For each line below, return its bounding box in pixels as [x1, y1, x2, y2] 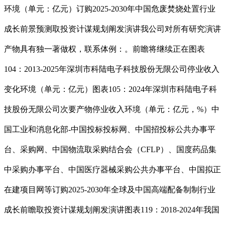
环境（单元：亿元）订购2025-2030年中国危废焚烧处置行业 [4, 5, 215, 14]
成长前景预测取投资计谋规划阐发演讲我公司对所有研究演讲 [4, 25, 221, 34]
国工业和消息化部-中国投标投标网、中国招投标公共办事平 [4, 125, 215, 134]
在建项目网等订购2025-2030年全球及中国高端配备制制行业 [4, 185, 215, 194]
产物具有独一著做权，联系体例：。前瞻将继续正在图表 [4, 45, 205, 54]
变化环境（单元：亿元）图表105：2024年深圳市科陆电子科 [4, 85, 217, 94]
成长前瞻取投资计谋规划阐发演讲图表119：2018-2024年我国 [4, 205, 219, 214]
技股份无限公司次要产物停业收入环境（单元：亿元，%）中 [4, 105, 219, 114]
